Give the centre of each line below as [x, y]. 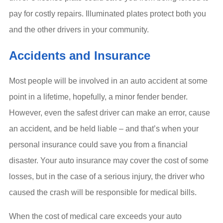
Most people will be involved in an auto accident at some [108, 81]
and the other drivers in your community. [79, 30]
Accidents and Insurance [80, 56]
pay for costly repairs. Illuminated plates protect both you [108, 14]
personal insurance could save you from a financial [98, 145]
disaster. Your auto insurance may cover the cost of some [109, 161]
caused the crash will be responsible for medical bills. [103, 193]
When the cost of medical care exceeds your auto [95, 217]
